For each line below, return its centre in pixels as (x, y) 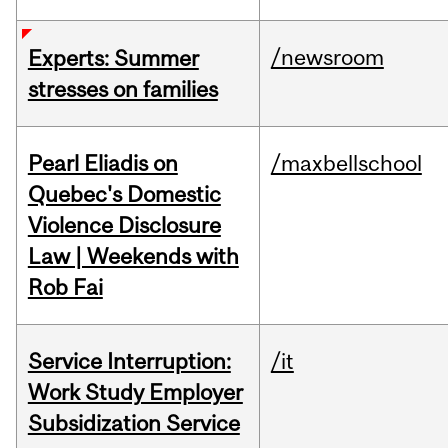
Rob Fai (65, 287)
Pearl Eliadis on (102, 163)
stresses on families (122, 89)
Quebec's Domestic (124, 194)
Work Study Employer (135, 392)
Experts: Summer (113, 58)
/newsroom (327, 57)
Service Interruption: (129, 361)
